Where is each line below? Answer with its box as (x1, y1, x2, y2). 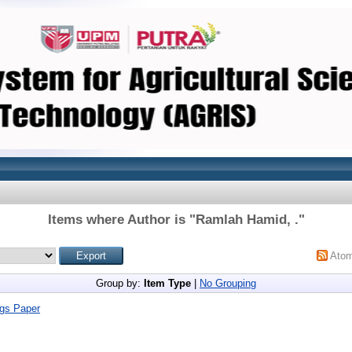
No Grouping (200, 277, 256, 289)
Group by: (96, 277, 144, 289)
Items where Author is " (47, 212, 196, 227)
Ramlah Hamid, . (195, 212, 299, 227)
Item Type (144, 277, 191, 289)
